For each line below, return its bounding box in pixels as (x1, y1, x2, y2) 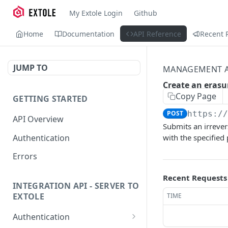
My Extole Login (69, 8, 123, 18)
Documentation (62, 28, 115, 39)
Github (133, 8, 157, 18)
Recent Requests (163, 173, 227, 183)
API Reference (133, 28, 181, 39)
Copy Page (176, 91, 216, 102)
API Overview (13, 113, 64, 125)
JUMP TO (13, 62, 48, 73)
